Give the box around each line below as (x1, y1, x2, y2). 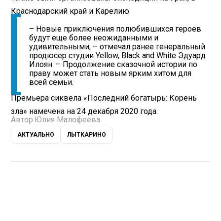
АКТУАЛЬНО (17, 131, 55, 139)
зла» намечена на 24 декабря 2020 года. (11, 107, 158, 116)
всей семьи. (29, 77, 74, 87)
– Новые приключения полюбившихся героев (29, 24, 202, 34)
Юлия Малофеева (35, 115, 101, 125)
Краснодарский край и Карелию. (11, 6, 131, 16)
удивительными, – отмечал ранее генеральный (29, 42, 206, 52)
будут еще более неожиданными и (29, 33, 159, 43)
